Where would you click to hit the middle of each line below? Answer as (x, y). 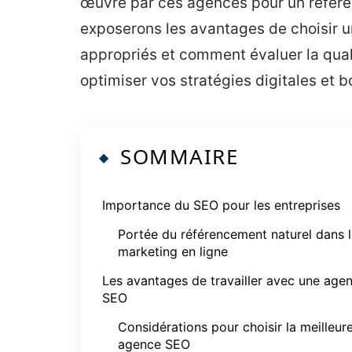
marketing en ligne (173, 251)
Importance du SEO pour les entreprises (221, 205)
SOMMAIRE (179, 156)
